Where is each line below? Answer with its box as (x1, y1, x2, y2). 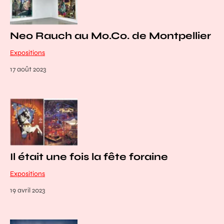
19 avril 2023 (10, 185, 45, 194)
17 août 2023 (10, 65, 46, 74)
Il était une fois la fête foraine (10, 150, 168, 163)
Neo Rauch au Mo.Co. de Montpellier (10, 29, 211, 42)
